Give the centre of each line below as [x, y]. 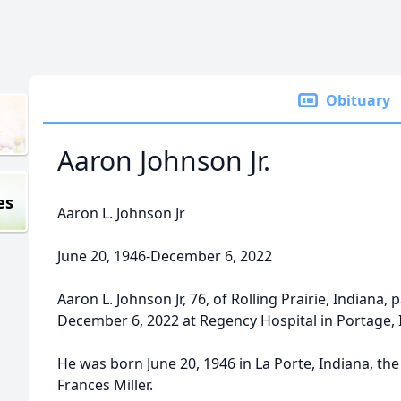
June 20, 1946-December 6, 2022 [165, 256]
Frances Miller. [105, 385]
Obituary [358, 100]
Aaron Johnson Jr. [164, 161]
